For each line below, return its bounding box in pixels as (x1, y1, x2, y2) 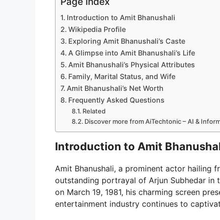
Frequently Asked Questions (68, 95, 165, 104)
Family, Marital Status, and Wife (68, 72, 175, 81)
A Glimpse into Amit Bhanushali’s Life (68, 48, 195, 57)
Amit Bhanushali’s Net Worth (66, 83, 164, 92)
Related (82, 107, 106, 115)
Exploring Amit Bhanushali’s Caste (68, 36, 185, 45)
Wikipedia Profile (68, 25, 126, 33)
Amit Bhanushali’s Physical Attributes (68, 60, 195, 69)
